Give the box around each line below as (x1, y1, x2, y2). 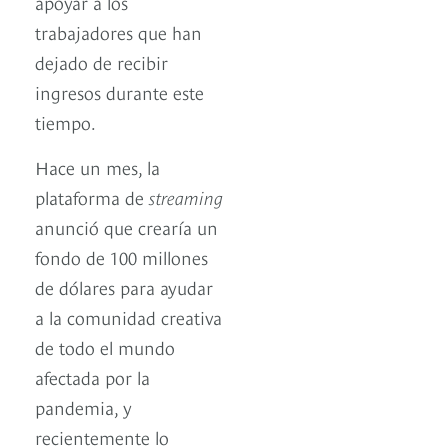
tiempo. (35, 109, 96, 135)
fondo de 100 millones (35, 244, 208, 270)
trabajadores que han (35, 19, 202, 45)
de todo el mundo (35, 334, 175, 360)
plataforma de (35, 184, 149, 210)
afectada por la (35, 364, 150, 390)
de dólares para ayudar (35, 274, 213, 300)
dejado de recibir (35, 49, 168, 75)
